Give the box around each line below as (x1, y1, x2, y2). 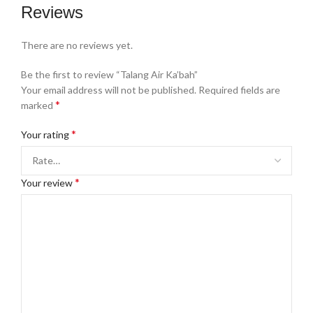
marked (21, 99, 55, 112)
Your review (21, 177, 75, 189)
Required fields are (198, 84, 280, 96)
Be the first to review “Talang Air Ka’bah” (21, 68, 198, 81)
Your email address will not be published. (21, 84, 196, 96)
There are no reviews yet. (21, 39, 133, 52)
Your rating (21, 129, 71, 141)
